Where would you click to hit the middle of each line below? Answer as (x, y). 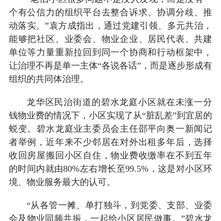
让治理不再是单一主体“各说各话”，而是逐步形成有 (110, 65)
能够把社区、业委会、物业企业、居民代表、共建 (110, 39)
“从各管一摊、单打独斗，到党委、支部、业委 (119, 205)
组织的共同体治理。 (49, 79)
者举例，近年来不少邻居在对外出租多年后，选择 (110, 142)
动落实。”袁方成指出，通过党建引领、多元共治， (110, 25)
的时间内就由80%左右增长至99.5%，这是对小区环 (110, 168)
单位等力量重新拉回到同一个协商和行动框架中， (110, 52)
